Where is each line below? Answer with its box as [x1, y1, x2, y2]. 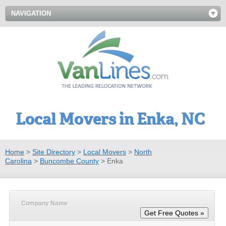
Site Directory [32, 147, 75, 156]
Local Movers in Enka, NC [15, 108, 205, 129]
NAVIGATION [11, 10, 51, 17]
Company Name [21, 199, 68, 207]
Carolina [5, 156, 32, 165]
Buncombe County [40, 156, 99, 165]
